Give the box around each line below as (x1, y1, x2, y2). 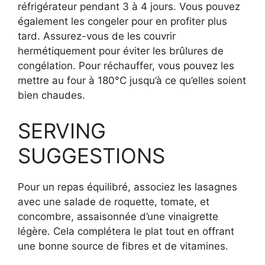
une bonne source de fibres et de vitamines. (18, 240, 228, 252)
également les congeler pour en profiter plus (18, 15, 227, 27)
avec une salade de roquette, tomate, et (18, 195, 209, 208)
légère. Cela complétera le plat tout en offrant (18, 225, 234, 237)
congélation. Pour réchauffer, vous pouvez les (18, 60, 234, 72)
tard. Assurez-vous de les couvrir (18, 30, 176, 42)
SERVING (18, 118, 106, 143)
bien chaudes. (18, 89, 85, 101)
